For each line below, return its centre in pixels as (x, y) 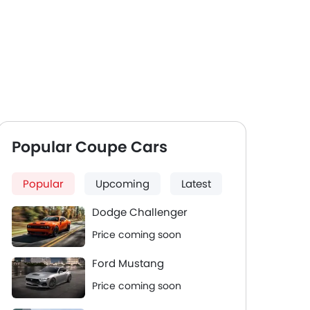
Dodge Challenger (140, 212)
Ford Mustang (128, 263)
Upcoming (122, 184)
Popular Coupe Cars (90, 147)
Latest (196, 184)
